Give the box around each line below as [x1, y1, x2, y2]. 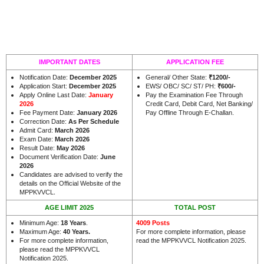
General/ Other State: [146, 73, 209, 81]
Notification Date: [19, 73, 68, 81]
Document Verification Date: [19, 153, 100, 160]
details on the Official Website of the [19, 179, 121, 187]
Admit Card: [19, 126, 55, 134]
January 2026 [77, 108, 117, 116]
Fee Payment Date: [19, 108, 77, 116]
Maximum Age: [19, 227, 63, 235]
